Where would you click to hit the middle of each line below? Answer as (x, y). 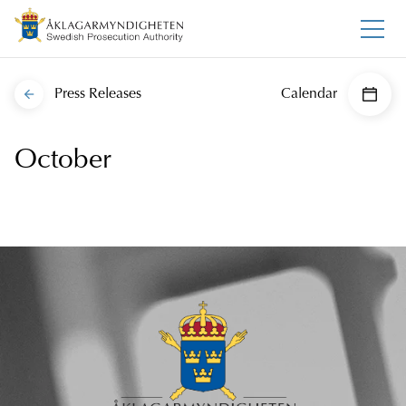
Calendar (309, 95)
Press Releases (98, 95)
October (63, 162)
